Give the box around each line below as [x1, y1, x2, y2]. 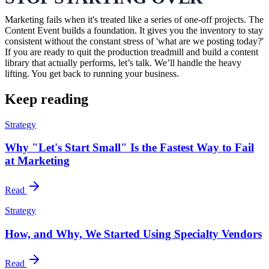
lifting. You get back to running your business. [5, 68, 179, 79]
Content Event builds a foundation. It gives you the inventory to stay [5, 25, 263, 35]
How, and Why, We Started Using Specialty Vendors [5, 227, 262, 240]
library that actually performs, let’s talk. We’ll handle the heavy [5, 57, 241, 68]
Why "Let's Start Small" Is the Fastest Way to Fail [5, 141, 254, 154]
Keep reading [5, 91, 88, 107]
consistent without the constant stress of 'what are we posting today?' [5, 35, 264, 46]
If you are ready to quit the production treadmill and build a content [5, 46, 258, 57]
